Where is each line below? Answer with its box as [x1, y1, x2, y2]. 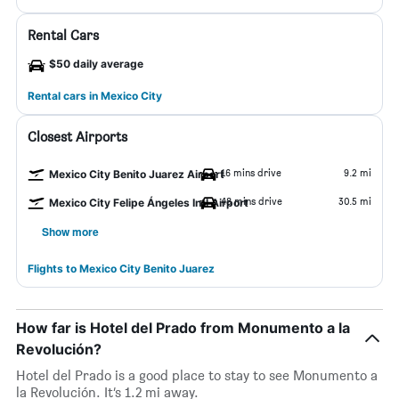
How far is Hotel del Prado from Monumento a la [16, 319, 350, 337]
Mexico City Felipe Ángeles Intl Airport [49, 196, 248, 209]
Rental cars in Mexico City [28, 89, 162, 102]
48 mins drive [221, 194, 282, 208]
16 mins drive [221, 166, 281, 179]
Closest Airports [28, 128, 127, 145]
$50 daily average [49, 57, 143, 70]
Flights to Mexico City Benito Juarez [28, 262, 215, 275]
